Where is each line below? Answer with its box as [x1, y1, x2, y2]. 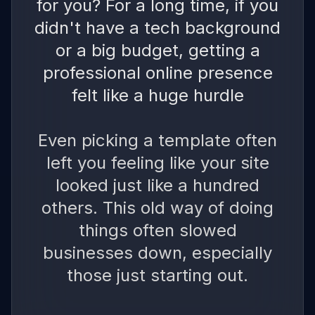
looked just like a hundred [56, 174, 259, 195]
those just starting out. [67, 264, 248, 285]
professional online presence [42, 62, 273, 83]
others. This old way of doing [41, 197, 274, 218]
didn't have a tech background [34, 17, 281, 38]
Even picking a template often [38, 129, 277, 150]
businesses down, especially [43, 242, 272, 263]
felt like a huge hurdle [71, 84, 244, 105]
